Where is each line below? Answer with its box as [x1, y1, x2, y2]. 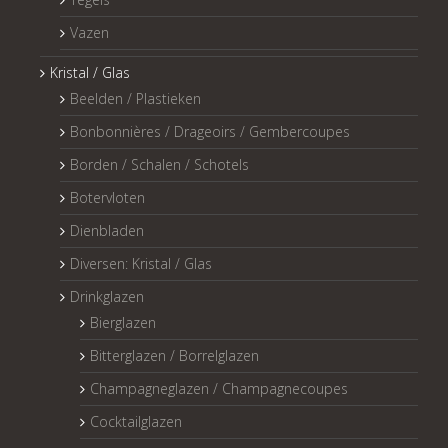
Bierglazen [90, 313, 156, 333]
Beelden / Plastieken [70, 89, 201, 109]
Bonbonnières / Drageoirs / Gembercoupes [70, 122, 350, 142]
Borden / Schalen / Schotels [70, 155, 249, 175]
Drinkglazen [70, 287, 144, 307]
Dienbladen [70, 221, 144, 241]
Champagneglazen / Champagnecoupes [90, 379, 348, 399]
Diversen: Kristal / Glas [70, 254, 212, 274]
